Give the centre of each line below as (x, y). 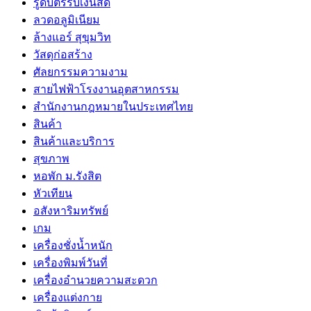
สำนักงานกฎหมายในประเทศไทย (113, 106)
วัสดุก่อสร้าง (63, 54)
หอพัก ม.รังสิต (67, 176)
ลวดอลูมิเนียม (67, 19)
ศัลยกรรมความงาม (81, 72)
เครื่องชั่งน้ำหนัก (73, 245)
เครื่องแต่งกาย (68, 297)
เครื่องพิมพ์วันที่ (70, 262)
